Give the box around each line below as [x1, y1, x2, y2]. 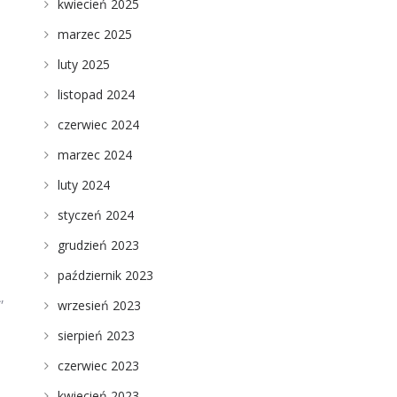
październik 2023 [57, 267, 153, 284]
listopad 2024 [57, 86, 135, 103]
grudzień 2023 [57, 237, 139, 253]
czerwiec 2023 [57, 357, 139, 374]
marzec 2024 [57, 146, 132, 163]
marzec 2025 [57, 26, 132, 43]
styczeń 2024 [57, 206, 134, 223]
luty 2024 [57, 176, 110, 193]
